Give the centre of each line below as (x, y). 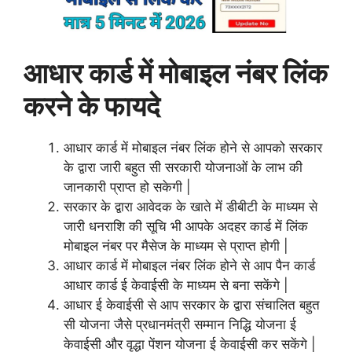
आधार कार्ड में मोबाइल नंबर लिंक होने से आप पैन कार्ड (189, 265)
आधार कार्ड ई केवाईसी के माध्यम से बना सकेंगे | (176, 285)
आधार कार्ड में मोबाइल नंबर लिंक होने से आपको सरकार (193, 147)
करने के (64, 106)
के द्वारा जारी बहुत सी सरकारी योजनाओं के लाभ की (183, 167)
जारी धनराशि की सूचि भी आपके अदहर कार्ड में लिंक (186, 226)
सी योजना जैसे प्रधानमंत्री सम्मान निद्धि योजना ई (180, 324)
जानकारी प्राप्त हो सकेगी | (127, 187)
